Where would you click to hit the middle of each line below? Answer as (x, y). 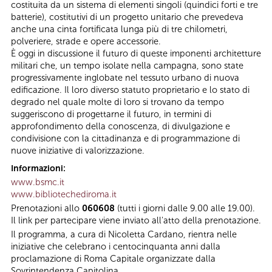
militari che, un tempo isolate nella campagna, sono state (127, 66)
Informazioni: (39, 168)
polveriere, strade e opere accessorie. (86, 42)
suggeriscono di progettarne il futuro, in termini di (111, 114)
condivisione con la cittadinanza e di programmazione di (125, 139)
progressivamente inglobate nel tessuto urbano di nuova (125, 78)
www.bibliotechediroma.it (64, 194)
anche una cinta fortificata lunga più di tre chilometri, (119, 29)
